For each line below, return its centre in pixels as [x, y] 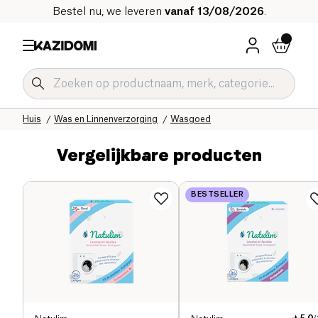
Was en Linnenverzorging [106, 119]
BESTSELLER [217, 194]
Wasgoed [191, 119]
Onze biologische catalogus [119, 108]
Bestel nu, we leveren [108, 11]
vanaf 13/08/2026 [214, 11]
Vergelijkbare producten [159, 155]
